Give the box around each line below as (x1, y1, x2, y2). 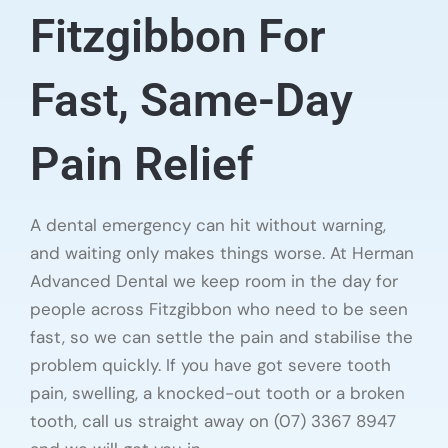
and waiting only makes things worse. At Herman (30, 241, 414, 264)
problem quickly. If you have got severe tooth (30, 353, 391, 376)
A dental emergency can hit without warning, (30, 213, 386, 236)
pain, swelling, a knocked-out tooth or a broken (30, 381, 405, 404)
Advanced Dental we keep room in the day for (30, 269, 398, 292)
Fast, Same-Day (30, 72, 353, 127)
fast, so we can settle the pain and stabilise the (30, 325, 413, 348)
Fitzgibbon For (30, 8, 326, 63)
